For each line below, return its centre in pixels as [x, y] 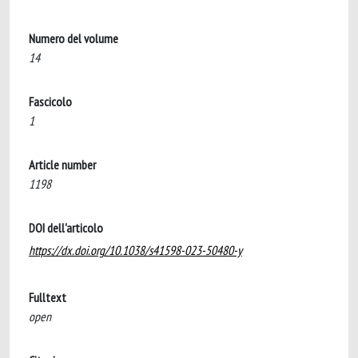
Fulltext [48, 297]
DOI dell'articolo [66, 228]
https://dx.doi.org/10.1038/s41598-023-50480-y [135, 250]
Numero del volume [74, 38]
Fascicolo [50, 101]
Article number [62, 165]
